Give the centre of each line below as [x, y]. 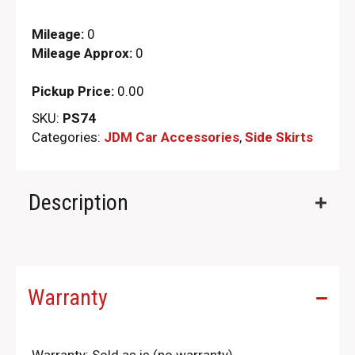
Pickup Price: [73, 92]
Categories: [68, 137]
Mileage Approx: [82, 53]
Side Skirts [279, 137]
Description [78, 203]
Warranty [68, 298]
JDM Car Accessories [172, 137]
